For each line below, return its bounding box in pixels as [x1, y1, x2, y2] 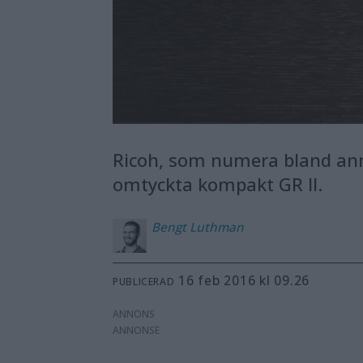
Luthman [190, 219, 245, 236]
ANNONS [113, 307, 156, 322]
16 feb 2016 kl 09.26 [186, 272, 310, 289]
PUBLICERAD [113, 275, 175, 288]
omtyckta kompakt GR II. [113, 172, 323, 197]
